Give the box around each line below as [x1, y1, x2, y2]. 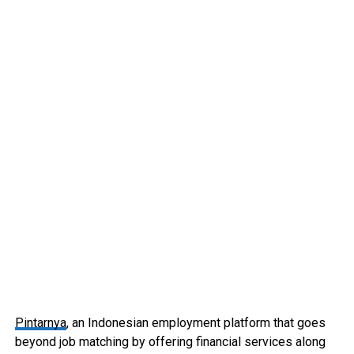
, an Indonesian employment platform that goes [66, 315, 326, 330]
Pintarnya [14, 315, 66, 330]
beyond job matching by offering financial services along [14, 334, 326, 349]
